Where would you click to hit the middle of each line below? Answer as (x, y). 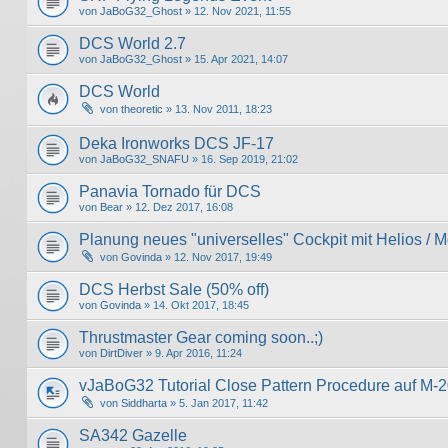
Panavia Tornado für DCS (170, 192)
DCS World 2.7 (132, 43)
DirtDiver (121, 353)
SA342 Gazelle (133, 436)
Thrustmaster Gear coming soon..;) (201, 338)
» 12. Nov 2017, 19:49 (217, 257)
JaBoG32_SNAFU (144, 159)
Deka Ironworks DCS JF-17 (176, 144)
